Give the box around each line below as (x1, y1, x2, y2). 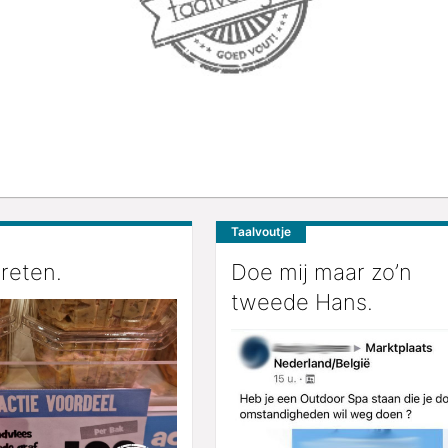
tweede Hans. (231, 289, 373, 316)
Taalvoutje (231, 224, 291, 240)
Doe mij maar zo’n (231, 259, 412, 286)
